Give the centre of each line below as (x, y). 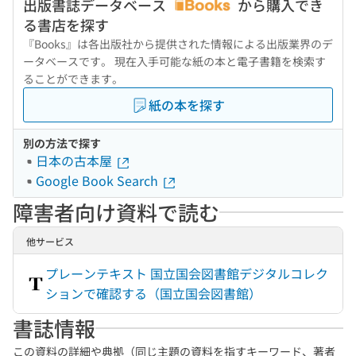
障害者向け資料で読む (116, 212)
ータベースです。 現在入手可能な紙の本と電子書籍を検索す (174, 61)
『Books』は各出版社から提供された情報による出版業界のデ (178, 44)
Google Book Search (99, 180)
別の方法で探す (62, 143)
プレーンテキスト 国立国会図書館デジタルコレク (187, 273)
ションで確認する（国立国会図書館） (153, 293)
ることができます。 (73, 79)
